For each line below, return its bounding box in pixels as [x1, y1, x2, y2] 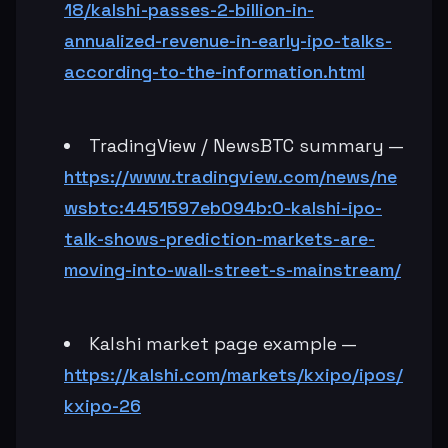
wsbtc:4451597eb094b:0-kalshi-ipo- [64, 195, 382, 219]
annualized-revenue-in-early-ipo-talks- [64, 28, 392, 52]
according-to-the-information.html [64, 59, 365, 83]
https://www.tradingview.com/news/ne [64, 164, 397, 188]
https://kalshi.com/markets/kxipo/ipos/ [64, 362, 403, 386]
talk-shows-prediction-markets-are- [64, 226, 375, 250]
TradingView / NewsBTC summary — [89, 133, 403, 157]
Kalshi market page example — [89, 331, 356, 355]
